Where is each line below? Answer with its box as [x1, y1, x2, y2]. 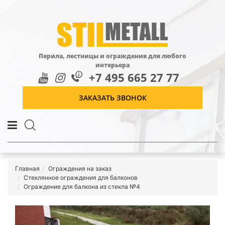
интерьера [95, 61, 130, 69]
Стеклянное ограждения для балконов [24, 174, 138, 181]
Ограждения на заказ [48, 165, 111, 172]
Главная [15, 165, 40, 172]
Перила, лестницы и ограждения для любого [39, 52, 186, 60]
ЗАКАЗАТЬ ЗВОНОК [78, 93, 147, 102]
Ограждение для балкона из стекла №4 [24, 183, 140, 190]
